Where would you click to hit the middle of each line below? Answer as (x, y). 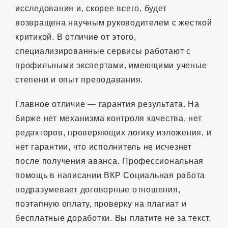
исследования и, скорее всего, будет (91, 8)
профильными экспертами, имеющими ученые (111, 65)
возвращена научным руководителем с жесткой (114, 22)
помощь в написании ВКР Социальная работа (110, 175)
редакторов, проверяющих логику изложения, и (113, 132)
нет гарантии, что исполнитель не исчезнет (104, 147)
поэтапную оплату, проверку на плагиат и (101, 204)
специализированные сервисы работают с (103, 51)
